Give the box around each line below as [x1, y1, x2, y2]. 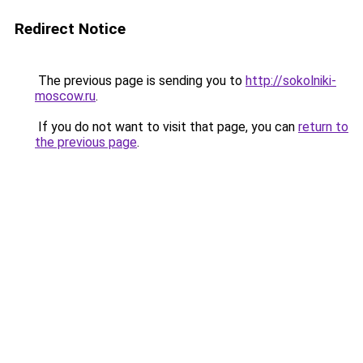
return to [298, 119, 348, 135]
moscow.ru [35, 88, 96, 104]
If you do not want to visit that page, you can [35, 119, 298, 135]
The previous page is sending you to [35, 73, 246, 88]
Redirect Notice [15, 19, 126, 38]
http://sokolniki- [246, 73, 336, 88]
